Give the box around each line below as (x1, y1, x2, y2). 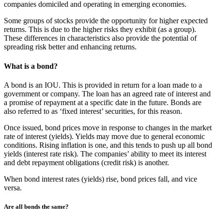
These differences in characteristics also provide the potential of (4, 34, 197, 43)
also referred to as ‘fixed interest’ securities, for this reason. (4, 107, 182, 115)
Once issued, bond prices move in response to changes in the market (4, 123, 212, 132)
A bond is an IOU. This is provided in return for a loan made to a (4, 80, 202, 89)
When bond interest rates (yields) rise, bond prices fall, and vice (4, 174, 197, 183)
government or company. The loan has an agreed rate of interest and (4, 89, 211, 98)
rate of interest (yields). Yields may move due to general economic (4, 132, 205, 140)
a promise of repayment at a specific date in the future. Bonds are (4, 98, 201, 107)
